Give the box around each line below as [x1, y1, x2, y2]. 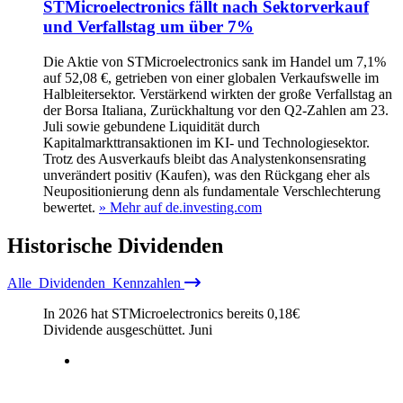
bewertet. [43, 199, 95, 215]
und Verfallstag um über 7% [43, 16, 254, 36]
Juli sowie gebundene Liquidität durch [43, 118, 260, 134]
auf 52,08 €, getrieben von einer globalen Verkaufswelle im [43, 69, 379, 85]
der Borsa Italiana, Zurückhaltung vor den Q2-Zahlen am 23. [43, 102, 389, 118]
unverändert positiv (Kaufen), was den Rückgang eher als [43, 166, 370, 183]
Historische [7, 233, 118, 257]
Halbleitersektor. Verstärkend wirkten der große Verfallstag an [43, 85, 392, 102]
